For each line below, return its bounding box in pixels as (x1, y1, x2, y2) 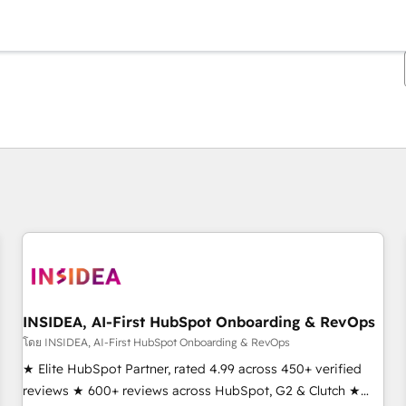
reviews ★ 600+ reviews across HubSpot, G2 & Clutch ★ (23, 382, 361, 399)
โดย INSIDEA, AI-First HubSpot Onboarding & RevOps (23, 335, 290, 349)
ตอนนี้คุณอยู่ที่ (45, 166, 121, 182)
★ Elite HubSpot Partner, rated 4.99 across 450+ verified (23, 361, 362, 377)
